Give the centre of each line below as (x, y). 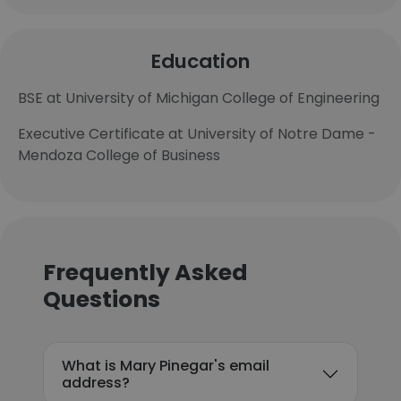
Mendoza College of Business (119, 155)
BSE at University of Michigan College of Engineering (199, 98)
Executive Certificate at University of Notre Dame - (197, 134)
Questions (102, 299)
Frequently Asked (145, 273)
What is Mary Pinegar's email (166, 366)
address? (96, 383)
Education (200, 61)
